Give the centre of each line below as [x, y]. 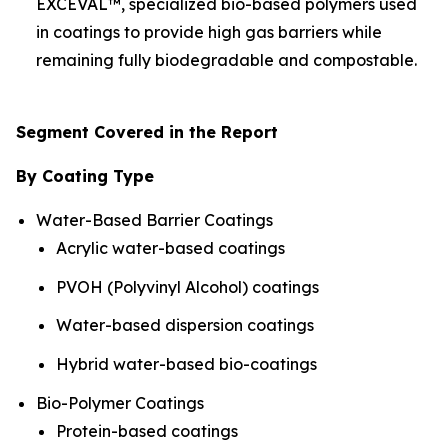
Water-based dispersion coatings [185, 325]
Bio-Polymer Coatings [120, 402]
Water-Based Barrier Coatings [154, 219]
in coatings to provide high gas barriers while [209, 31]
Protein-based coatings [147, 430]
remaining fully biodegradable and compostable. [226, 59]
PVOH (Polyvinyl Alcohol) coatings [187, 286]
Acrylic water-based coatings [170, 247]
